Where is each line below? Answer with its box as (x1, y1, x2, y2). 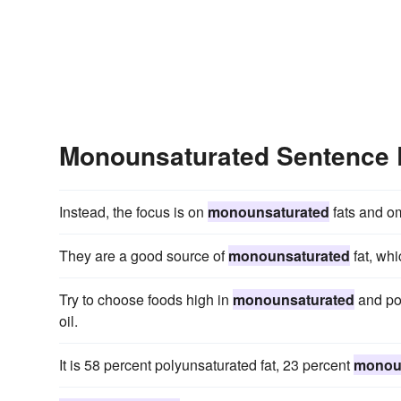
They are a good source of (59, 245, 228, 267)
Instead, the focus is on (59, 201, 208, 223)
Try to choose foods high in (59, 289, 233, 311)
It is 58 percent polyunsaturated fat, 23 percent (59, 354, 354, 376)
